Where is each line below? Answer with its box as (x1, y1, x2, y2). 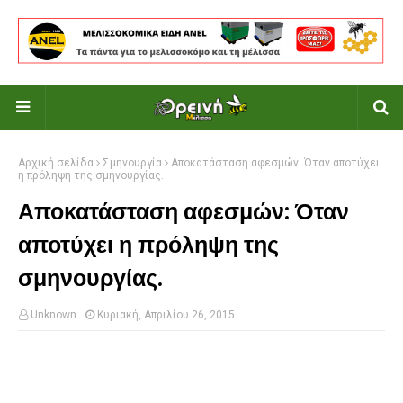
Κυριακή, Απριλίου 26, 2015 (97, 309, 235, 322)
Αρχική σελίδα (18, 157, 94, 170)
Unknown (31, 309, 76, 322)
